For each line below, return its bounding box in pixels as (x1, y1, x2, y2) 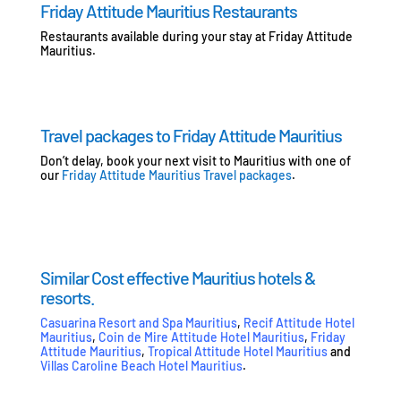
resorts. (39, 286, 95, 308)
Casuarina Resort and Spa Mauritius (39, 314, 237, 330)
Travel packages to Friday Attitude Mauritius (39, 124, 342, 146)
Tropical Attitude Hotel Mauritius (147, 343, 328, 359)
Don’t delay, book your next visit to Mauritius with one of (39, 152, 351, 168)
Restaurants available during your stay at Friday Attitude (39, 28, 353, 44)
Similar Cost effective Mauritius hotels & (39, 266, 316, 288)
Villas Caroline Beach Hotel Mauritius (39, 357, 243, 373)
